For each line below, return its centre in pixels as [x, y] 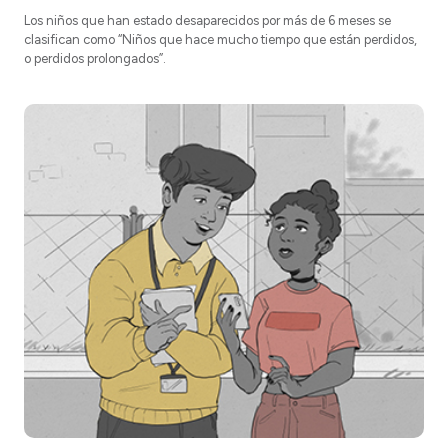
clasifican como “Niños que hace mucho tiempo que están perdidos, [220, 40]
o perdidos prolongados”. [98, 59]
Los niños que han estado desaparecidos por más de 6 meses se [207, 21]
